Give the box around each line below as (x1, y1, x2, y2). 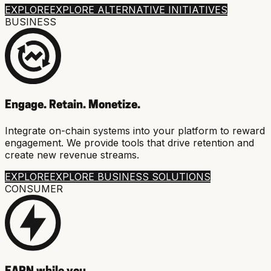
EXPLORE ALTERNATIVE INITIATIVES (50, 4, 227, 16)
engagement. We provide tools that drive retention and (5, 136, 254, 149)
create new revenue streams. (5, 148, 139, 161)
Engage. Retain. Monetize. (5, 99, 140, 111)
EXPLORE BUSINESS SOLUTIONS (50, 170, 211, 183)
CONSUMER (5, 182, 63, 195)
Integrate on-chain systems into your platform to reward (5, 124, 265, 137)
